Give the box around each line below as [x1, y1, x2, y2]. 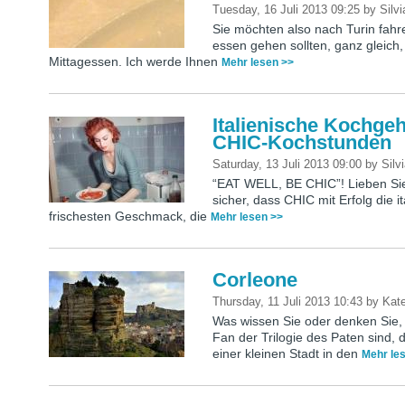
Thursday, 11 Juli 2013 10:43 [212, 295, 367, 309]
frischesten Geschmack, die [49, 209, 211, 224]
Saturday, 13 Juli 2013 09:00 [212, 157, 366, 172]
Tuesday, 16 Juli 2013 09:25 [212, 3, 364, 17]
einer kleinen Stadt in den [212, 346, 363, 362]
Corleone [212, 268, 298, 292]
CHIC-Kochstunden [212, 131, 392, 155]
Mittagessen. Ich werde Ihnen [49, 54, 221, 70]
